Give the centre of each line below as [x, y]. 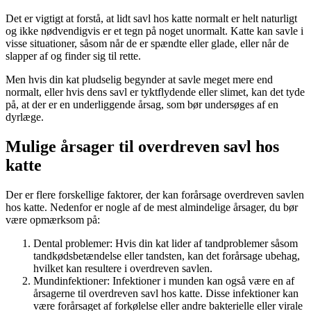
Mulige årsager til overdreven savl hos [142, 146]
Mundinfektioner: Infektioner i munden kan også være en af [164, 280]
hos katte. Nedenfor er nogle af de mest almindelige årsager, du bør [152, 207]
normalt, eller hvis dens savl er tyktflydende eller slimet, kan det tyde [155, 92]
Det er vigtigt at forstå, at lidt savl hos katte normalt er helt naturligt [151, 18]
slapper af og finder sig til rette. [73, 56]
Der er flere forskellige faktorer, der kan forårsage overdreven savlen [155, 194]
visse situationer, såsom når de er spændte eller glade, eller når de [147, 43]
